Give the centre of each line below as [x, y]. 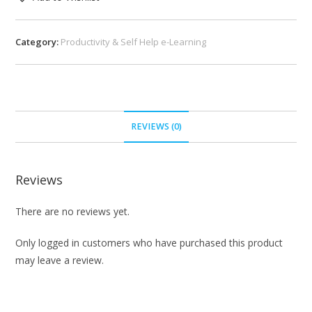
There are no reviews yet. [73, 211]
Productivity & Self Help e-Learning [134, 41]
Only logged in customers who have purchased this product [149, 242]
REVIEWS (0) [156, 126]
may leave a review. [60, 260]
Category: [38, 41]
